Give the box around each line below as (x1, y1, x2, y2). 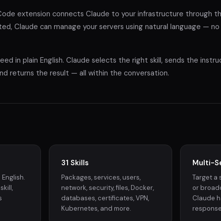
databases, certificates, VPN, (61, 193, 149, 202)
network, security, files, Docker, (61, 183, 154, 192)
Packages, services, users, (61, 173, 141, 182)
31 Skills (61, 157, 89, 168)
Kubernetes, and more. (61, 204, 132, 213)
